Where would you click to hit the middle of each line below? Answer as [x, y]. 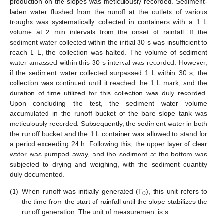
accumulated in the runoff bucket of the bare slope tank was [108, 113]
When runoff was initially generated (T [82, 192]
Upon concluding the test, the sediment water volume [108, 103]
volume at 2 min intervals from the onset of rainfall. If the [108, 32]
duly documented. [37, 174]
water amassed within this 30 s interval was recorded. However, [108, 62]
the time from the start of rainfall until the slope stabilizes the [115, 202]
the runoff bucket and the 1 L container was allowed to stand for [108, 133]
